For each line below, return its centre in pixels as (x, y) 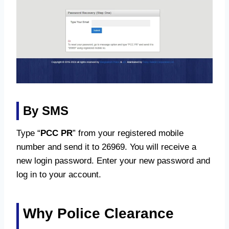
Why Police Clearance (98, 213)
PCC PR (56, 133)
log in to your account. (59, 174)
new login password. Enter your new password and (113, 161)
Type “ (28, 133)
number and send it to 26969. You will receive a (106, 147)
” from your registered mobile (128, 133)
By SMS (46, 110)
